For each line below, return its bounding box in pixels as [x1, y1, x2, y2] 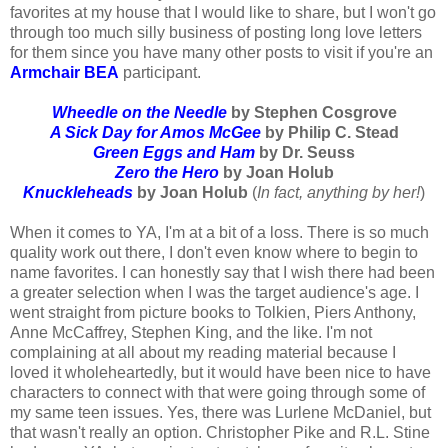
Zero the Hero [114, 164, 219, 182]
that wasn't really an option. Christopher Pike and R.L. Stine [10, 424, 430, 442]
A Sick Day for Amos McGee [49, 124, 261, 142]
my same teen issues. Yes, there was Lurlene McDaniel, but [10, 404, 431, 422]
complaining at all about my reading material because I [10, 344, 396, 362]
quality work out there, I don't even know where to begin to [10, 244, 418, 262]
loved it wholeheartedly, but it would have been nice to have [10, 364, 431, 382]
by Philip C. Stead [260, 124, 399, 142]
